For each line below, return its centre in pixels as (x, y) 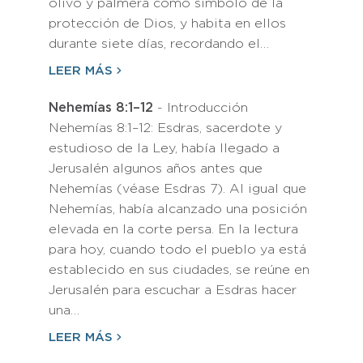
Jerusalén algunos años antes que (156, 169)
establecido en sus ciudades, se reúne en (179, 270)
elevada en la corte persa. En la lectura (173, 230)
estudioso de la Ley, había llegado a (164, 149)
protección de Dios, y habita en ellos (167, 24)
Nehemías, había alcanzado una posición (178, 209)
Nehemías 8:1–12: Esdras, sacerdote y (165, 128)
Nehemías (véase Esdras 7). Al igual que (177, 189)
